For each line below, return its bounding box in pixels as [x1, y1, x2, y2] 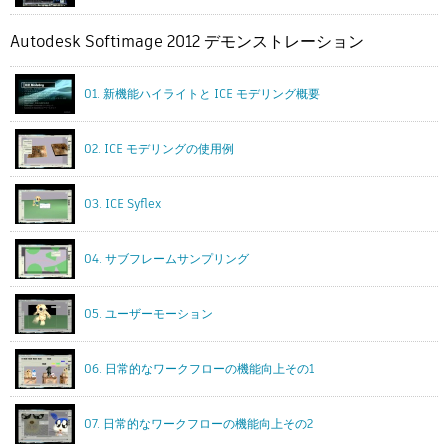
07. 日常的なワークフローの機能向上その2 [84, 415, 313, 433]
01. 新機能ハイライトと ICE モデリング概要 [84, 85, 320, 103]
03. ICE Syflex [84, 195, 161, 213]
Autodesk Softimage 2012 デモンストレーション [10, 30, 364, 54]
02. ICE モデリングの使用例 [84, 140, 234, 158]
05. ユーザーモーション [84, 305, 213, 323]
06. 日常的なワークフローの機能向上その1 [84, 360, 314, 378]
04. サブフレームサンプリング [84, 250, 249, 268]
